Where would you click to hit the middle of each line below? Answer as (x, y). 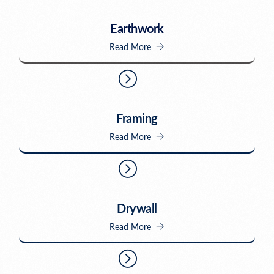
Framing (137, 120)
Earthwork (137, 30)
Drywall (137, 209)
